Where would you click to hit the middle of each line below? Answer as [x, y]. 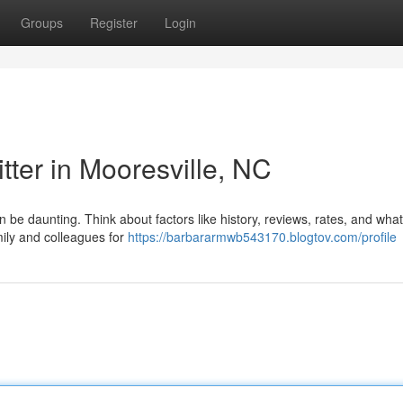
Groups [42, 22]
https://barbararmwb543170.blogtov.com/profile [262, 237]
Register [114, 22]
